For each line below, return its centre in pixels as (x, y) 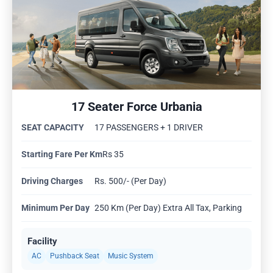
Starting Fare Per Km (62, 154)
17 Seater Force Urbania (136, 106)
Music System (131, 256)
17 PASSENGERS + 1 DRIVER (149, 127)
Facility (42, 241)
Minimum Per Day (55, 207)
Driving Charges (52, 181)
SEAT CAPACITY (53, 127)
